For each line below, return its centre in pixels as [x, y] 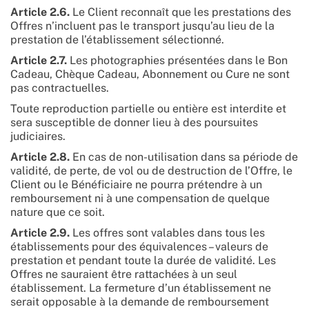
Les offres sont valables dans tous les [167, 233]
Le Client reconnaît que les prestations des [180, 12]
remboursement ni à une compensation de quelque [140, 198]
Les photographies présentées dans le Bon [177, 60]
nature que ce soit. [59, 212]
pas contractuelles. [60, 88]
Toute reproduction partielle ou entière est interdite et [148, 109]
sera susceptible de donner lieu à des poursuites [134, 122]
